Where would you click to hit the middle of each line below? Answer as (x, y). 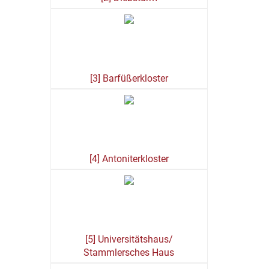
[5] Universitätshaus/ (129, 239)
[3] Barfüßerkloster (129, 78)
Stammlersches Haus (129, 252)
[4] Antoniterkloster (129, 159)
